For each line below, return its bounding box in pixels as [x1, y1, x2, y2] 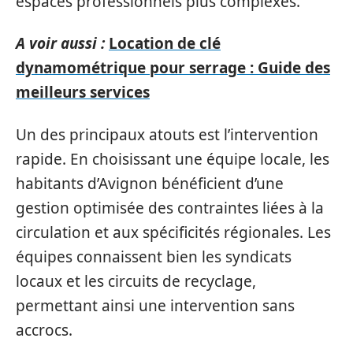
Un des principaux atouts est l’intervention [16, 124, 318, 145]
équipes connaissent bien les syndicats [16, 246, 292, 267]
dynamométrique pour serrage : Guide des [16, 58, 330, 78]
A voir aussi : [16, 33, 105, 54]
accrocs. [16, 319, 72, 340]
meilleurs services [16, 82, 150, 102]
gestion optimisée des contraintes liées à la [16, 197, 324, 218]
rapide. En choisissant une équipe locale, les [16, 148, 329, 169]
